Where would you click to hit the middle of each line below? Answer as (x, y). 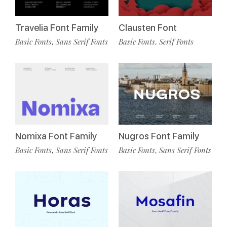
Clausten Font (148, 27)
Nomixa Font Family (56, 136)
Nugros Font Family (159, 136)
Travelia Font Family (57, 27)
